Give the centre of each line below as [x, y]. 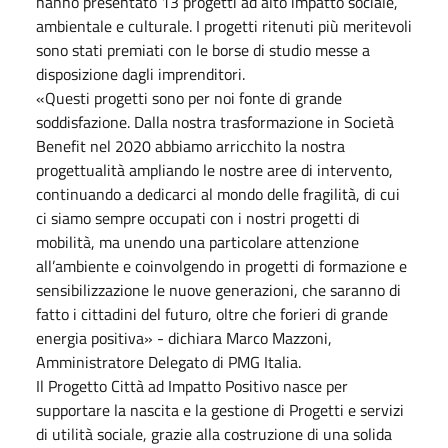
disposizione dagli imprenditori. [140, 74]
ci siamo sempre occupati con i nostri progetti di [198, 218]
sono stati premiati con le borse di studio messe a [203, 50]
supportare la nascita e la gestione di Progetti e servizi [220, 410]
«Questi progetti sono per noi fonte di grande [189, 98]
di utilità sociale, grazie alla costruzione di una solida [214, 434]
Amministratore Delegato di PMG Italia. [168, 362]
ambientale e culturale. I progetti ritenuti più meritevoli [224, 26]
